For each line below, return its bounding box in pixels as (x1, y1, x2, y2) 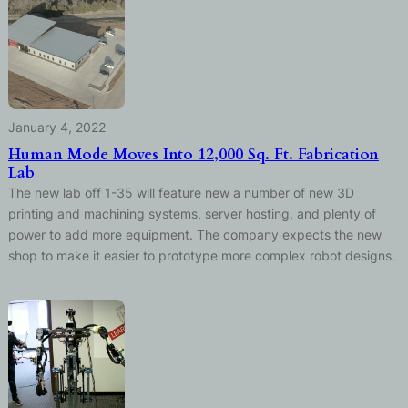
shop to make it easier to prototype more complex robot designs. (7, 247, 395, 263)
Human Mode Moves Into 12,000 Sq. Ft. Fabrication (7, 143, 379, 165)
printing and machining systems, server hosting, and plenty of (7, 205, 376, 221)
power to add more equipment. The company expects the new (7, 226, 382, 242)
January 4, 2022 (7, 118, 106, 135)
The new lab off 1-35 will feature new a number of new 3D (7, 184, 354, 200)
